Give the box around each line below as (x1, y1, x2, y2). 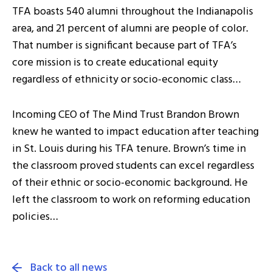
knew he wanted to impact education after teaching (12, 123, 259, 141)
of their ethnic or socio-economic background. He (12, 174, 248, 192)
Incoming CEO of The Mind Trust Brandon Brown (12, 106, 239, 124)
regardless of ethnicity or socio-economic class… (12, 71, 241, 89)
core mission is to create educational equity (12, 54, 218, 72)
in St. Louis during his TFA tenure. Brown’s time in (12, 140, 246, 158)
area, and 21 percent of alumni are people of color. (12, 20, 248, 38)
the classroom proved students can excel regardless (12, 157, 254, 175)
